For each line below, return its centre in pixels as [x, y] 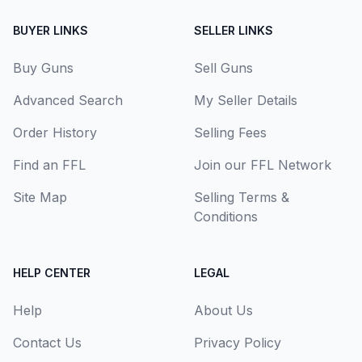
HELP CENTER [52, 273]
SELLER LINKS [234, 30]
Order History [55, 133]
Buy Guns [43, 68]
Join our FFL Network [263, 165]
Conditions [226, 217]
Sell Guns [223, 68]
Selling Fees [230, 133]
